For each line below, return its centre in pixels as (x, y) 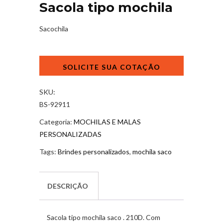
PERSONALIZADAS (70, 134)
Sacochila (54, 28)
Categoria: (56, 121)
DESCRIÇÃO (68, 186)
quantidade (56, 85)
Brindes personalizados (94, 151)
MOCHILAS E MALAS (107, 121)
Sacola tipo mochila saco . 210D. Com (104, 218)
